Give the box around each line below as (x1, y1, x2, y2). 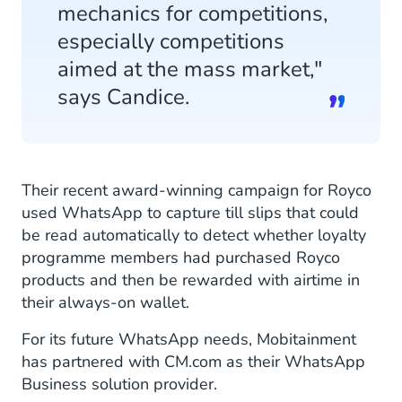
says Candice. (57, 83, 189, 111)
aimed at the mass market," (57, 55, 322, 83)
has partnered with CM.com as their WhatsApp (22, 351, 365, 372)
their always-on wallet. (22, 292, 189, 313)
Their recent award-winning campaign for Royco (22, 179, 371, 201)
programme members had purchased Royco (22, 247, 340, 268)
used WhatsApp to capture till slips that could (22, 202, 359, 223)
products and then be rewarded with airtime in (22, 269, 360, 291)
